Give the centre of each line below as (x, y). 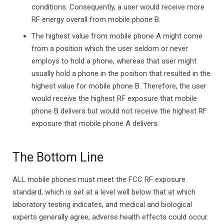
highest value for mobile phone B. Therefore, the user (119, 86)
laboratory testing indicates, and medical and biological (102, 204)
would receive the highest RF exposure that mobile (114, 98)
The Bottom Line (58, 157)
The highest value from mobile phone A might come (117, 36)
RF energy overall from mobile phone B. (96, 19)
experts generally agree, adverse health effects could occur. (110, 217)
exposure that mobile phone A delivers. (95, 123)
